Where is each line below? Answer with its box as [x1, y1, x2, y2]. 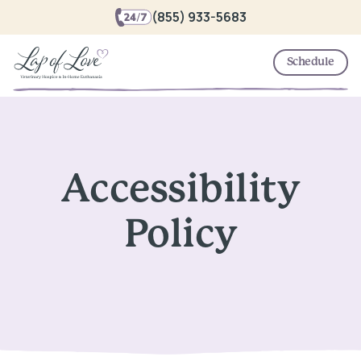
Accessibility [60, 170, 301, 210]
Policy [123, 215, 238, 255]
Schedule [286, 56, 334, 68]
